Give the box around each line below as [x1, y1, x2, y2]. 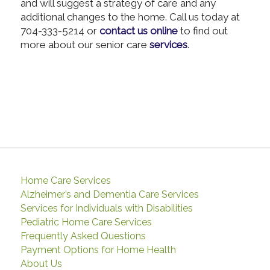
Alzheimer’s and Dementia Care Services [20, 188, 199, 200]
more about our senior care [20, 39, 149, 51]
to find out [177, 25, 228, 37]
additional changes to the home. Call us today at [20, 11, 240, 24]
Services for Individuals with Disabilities [20, 202, 193, 214]
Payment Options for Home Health [20, 243, 176, 256]
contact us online [99, 25, 178, 37]
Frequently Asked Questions [20, 230, 146, 242]
